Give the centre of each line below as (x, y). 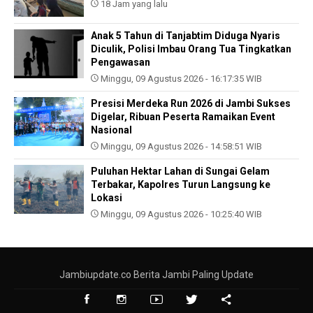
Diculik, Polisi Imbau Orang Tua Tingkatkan (191, 49)
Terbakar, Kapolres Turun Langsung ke (181, 184)
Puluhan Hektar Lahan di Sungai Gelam (180, 171)
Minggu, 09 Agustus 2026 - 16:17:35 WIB (180, 78)
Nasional (111, 130)
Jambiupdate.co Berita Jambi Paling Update (156, 274)
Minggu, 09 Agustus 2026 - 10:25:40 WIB (180, 214)
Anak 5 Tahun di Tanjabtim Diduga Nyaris (185, 35)
